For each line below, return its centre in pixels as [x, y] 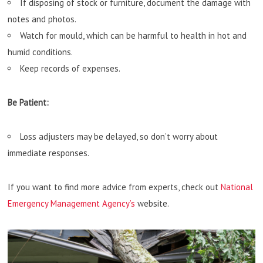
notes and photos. [42, 19]
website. [152, 203]
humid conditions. [41, 52]
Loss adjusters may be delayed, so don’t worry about [119, 136]
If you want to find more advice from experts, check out [114, 187]
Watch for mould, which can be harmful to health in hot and [134, 35]
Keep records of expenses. [70, 68]
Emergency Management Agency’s [72, 203]
